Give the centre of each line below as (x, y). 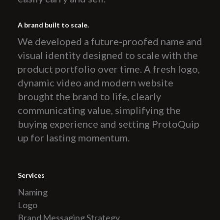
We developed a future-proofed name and (110, 41)
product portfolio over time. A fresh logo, (109, 69)
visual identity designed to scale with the (108, 55)
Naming (32, 192)
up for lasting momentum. (73, 138)
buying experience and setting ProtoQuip (108, 124)
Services (31, 175)
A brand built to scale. (53, 25)
